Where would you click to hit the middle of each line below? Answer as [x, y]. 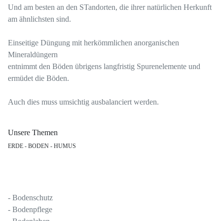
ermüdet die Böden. [40, 78]
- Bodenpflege [30, 210]
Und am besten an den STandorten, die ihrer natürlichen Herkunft [110, 7]
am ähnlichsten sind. [41, 19]
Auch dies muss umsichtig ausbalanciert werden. [87, 102]
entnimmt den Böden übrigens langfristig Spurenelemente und [104, 67]
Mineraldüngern [33, 55]
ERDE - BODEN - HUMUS [42, 146]
